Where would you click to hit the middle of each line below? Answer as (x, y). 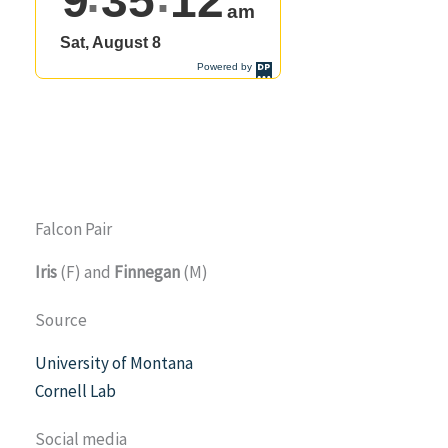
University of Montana (114, 362)
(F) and (85, 271)
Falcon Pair (73, 228)
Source (61, 319)
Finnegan (147, 271)
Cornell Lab (75, 390)
